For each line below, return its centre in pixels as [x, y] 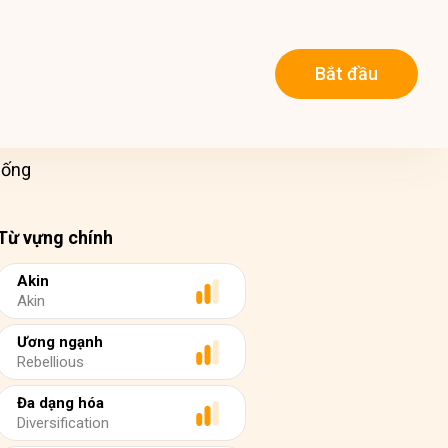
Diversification [63, 423]
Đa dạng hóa [60, 403]
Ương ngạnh [60, 342]
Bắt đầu [346, 74]
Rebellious [50, 362]
